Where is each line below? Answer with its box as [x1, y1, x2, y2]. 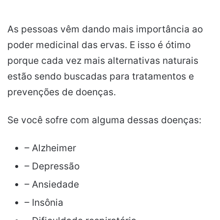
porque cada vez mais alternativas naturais [7, 55, 198, 66]
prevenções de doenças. [7, 86, 116, 98]
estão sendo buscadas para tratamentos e [7, 71, 194, 82]
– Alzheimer [25, 142, 76, 154]
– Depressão [25, 161, 80, 172]
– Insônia [25, 197, 63, 208]
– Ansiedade [25, 179, 79, 190]
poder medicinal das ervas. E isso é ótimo [7, 39, 191, 51]
